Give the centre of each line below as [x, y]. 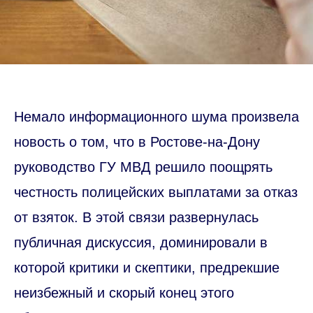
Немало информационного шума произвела [156, 116]
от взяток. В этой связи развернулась [136, 217]
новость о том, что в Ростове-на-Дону [137, 141]
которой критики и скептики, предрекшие [147, 267]
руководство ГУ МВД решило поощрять [143, 167]
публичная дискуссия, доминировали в [141, 242]
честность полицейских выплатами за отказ [156, 192]
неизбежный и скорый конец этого [124, 292]
